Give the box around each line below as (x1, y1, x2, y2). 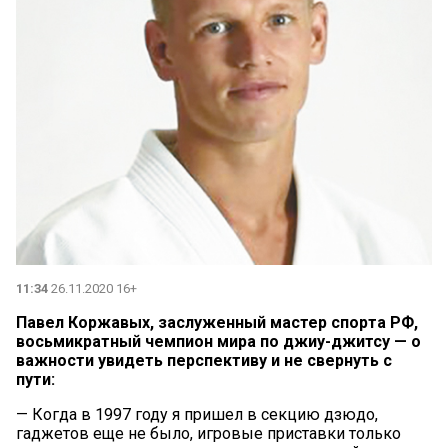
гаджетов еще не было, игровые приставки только (16, 423, 401, 443)
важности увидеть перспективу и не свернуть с (16, 350, 392, 370)
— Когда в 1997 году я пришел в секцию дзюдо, (16, 404, 378, 424)
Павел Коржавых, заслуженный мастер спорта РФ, (16, 312, 418, 332)
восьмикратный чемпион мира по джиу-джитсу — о (16, 331, 421, 351)
